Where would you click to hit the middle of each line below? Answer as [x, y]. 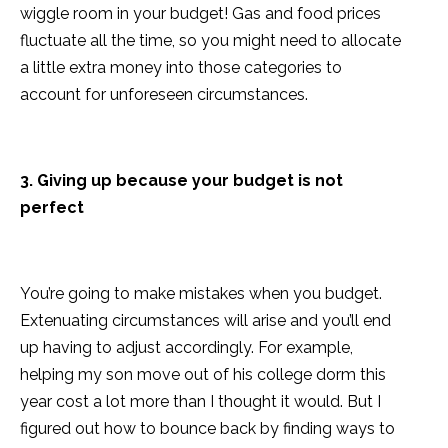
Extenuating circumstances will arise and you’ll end [205, 321]
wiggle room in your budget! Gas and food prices [200, 14]
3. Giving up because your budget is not [181, 181]
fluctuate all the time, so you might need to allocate [210, 41]
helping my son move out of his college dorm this [203, 375]
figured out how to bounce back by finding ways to [207, 429]
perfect [52, 208]
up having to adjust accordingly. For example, [186, 348]
